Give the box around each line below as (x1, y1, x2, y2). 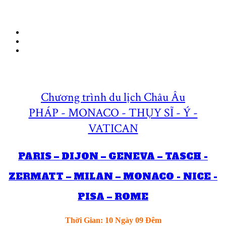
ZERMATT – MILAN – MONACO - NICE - (9, 169, 217, 183)
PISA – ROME (78, 190, 148, 203)
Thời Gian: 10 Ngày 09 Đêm (65, 215, 161, 224)
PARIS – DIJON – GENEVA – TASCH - (18, 149, 208, 162)
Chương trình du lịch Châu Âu (41, 89, 185, 105)
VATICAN (88, 120, 138, 136)
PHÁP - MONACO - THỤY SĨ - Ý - (28, 104, 198, 121)
